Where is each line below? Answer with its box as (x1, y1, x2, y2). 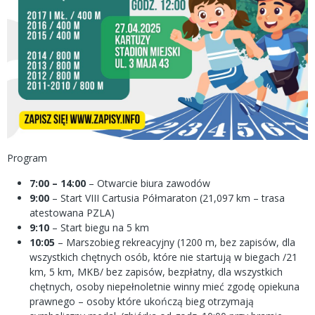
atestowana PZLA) (30, 206, 115, 219)
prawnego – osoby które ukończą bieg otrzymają (30, 295, 254, 308)
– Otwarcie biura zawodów (86, 176, 210, 190)
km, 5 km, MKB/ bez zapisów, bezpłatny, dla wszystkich (30, 265, 283, 278)
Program (7, 151, 47, 165)
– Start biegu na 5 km (49, 221, 149, 234)
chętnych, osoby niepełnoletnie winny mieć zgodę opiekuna (30, 280, 300, 293)
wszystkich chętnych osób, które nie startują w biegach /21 (30, 250, 297, 264)
